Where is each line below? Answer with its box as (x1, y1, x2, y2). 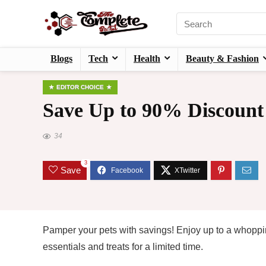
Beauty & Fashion (186, 53, 259, 64)
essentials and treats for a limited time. (43, 242, 203, 252)
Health (134, 53, 160, 64)
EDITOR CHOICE (56, 84, 104, 91)
